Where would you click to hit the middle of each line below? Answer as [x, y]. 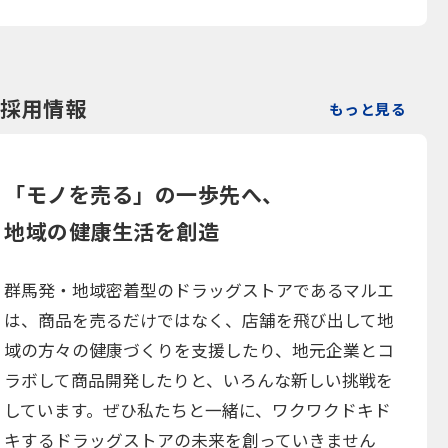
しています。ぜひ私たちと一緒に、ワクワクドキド [198, 409]
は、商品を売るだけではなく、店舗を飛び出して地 [199, 319]
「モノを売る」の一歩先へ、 [144, 193]
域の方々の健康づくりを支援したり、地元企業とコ [199, 349]
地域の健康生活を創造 [112, 230]
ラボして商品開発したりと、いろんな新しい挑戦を [199, 379]
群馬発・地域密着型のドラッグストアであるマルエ [199, 289]
